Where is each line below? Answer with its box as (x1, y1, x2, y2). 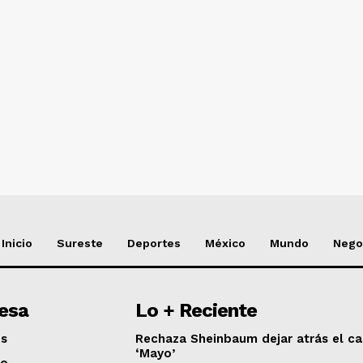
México (205, 237, 246, 250)
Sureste (57, 237, 103, 250)
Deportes (127, 237, 181, 250)
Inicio (2, 237, 32, 250)
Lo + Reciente (135, 299, 258, 322)
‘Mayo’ (135, 346, 176, 361)
